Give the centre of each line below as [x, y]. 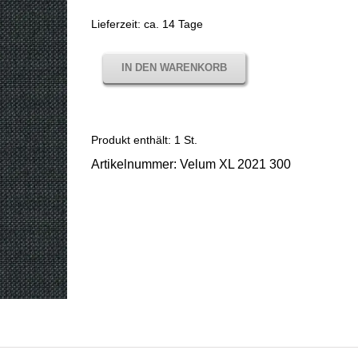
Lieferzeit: [117, 24]
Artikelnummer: [135, 164]
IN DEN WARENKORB [174, 68]
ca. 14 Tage [173, 24]
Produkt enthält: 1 [137, 139]
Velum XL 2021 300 [235, 164]
